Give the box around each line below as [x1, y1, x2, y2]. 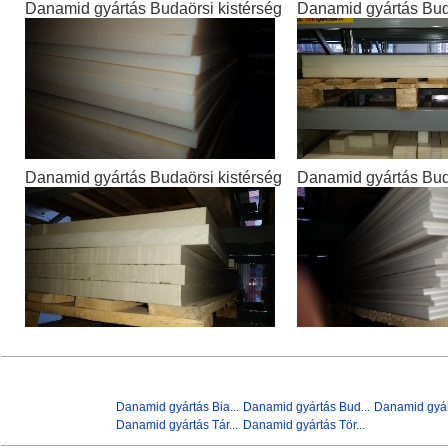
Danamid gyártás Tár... [116, 418, 238, 432]
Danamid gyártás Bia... [116, 400, 239, 414]
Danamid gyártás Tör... [243, 418, 365, 432]
